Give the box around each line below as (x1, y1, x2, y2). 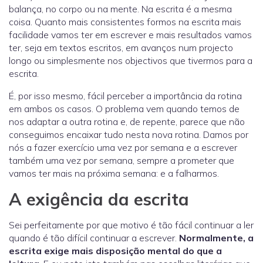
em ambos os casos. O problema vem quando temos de (9, 103, 240, 115)
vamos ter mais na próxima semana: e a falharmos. (9, 167, 221, 180)
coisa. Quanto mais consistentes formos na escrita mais (9, 16, 241, 28)
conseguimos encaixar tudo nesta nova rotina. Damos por (9, 129, 248, 141)
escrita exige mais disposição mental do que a (9, 245, 222, 257)
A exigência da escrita (9, 188, 189, 210)
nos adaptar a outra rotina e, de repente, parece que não (9, 116, 245, 128)
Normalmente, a (179, 232, 254, 244)
